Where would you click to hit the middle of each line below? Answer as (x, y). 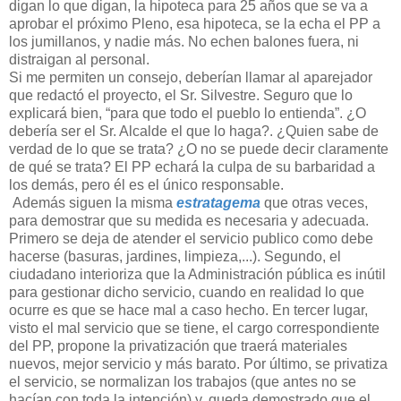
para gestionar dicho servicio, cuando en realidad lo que (187, 292)
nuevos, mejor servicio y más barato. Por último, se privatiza (198, 363)
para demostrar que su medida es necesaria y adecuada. (189, 220)
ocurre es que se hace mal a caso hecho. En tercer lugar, (188, 310)
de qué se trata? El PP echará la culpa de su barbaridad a (192, 166)
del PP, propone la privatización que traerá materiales (178, 346)
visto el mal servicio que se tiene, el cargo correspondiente (194, 328)
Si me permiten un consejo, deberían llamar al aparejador (191, 77)
